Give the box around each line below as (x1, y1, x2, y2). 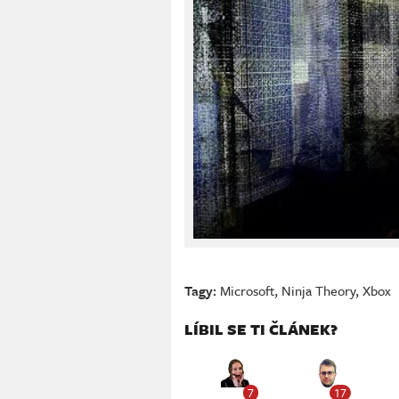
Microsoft (220, 281, 274, 301)
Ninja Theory (281, 281, 355, 301)
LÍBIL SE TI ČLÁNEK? (184, 318, 338, 341)
